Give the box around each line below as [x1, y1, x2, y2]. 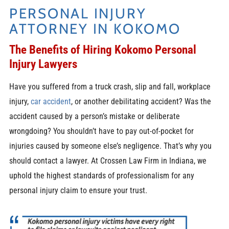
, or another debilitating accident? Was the [71, 97, 211, 107]
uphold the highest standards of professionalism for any [9, 171, 194, 181]
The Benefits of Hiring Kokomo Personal [9, 42, 196, 57]
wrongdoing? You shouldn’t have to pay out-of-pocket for [9, 126, 194, 136]
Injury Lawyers [9, 57, 77, 72]
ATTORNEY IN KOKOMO [9, 20, 181, 38]
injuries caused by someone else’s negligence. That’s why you [9, 141, 212, 151]
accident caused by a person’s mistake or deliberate [9, 111, 180, 122]
